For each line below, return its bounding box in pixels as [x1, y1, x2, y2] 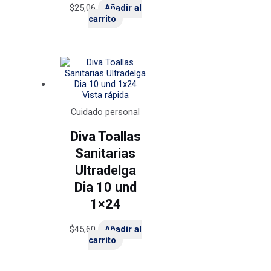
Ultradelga [74, 162, 136, 178]
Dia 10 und [74, 179, 137, 195]
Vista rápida [82, 89, 129, 100]
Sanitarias [75, 145, 136, 161]
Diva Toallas [70, 128, 141, 144]
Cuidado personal [71, 106, 140, 117]
